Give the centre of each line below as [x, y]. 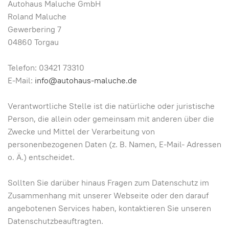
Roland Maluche [37, 16]
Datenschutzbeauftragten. [55, 221]
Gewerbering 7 [35, 29]
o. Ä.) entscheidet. [41, 157]
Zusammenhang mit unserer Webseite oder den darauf [108, 195]
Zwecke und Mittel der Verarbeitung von [81, 131]
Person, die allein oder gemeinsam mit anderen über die [111, 119]
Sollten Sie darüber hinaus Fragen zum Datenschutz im [108, 182]
